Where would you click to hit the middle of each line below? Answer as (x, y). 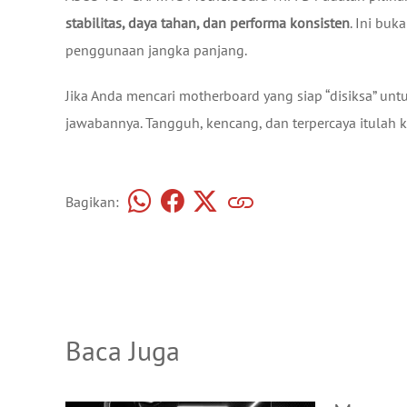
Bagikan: (92, 202)
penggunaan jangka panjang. (156, 50)
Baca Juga (123, 350)
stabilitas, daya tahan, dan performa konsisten (208, 22)
